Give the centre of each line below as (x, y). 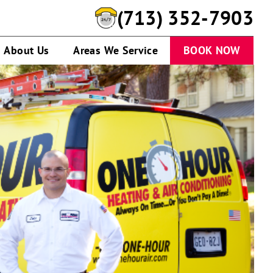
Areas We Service (116, 51)
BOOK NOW (212, 51)
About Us (27, 51)
